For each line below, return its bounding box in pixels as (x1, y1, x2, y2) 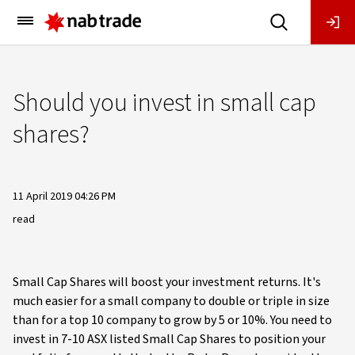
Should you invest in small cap (13, 85, 316, 121)
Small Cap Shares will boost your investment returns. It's (13, 273, 321, 291)
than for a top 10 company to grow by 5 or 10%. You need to (13, 311, 332, 329)
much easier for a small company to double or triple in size (13, 292, 330, 310)
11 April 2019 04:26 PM (13, 189, 116, 204)
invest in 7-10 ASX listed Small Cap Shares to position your (13, 330, 326, 348)
